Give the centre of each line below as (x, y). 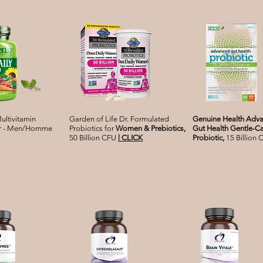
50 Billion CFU (94, 138)
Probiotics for (92, 129)
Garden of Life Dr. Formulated (119, 119)
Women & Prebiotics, (151, 129)
